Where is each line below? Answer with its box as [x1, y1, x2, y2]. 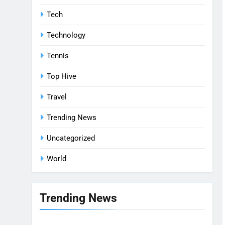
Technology [47, 31, 85, 40]
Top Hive [47, 72, 76, 81]
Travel [47, 92, 67, 101]
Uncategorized [47, 134, 95, 143]
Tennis [47, 51, 69, 60]
